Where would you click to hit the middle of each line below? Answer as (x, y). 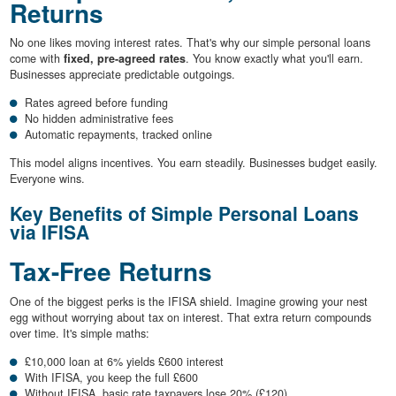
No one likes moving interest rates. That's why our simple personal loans (190, 43)
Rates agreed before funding (96, 103)
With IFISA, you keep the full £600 (111, 377)
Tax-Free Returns (110, 271)
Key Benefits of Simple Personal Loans (184, 213)
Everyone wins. (47, 179)
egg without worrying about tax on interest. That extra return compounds (190, 317)
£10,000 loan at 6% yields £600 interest (124, 361)
